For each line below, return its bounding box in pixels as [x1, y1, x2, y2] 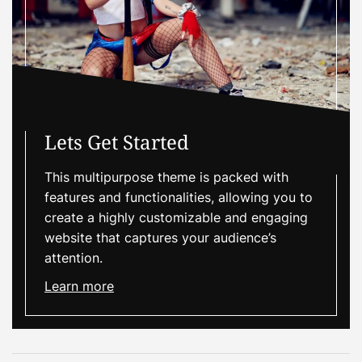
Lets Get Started [44, 128, 189, 155]
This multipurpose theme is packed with [44, 168, 288, 185]
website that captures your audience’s [44, 229, 276, 246]
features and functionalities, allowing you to [44, 188, 313, 205]
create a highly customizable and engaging [44, 208, 308, 225]
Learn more [44, 277, 114, 294]
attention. [44, 249, 103, 266]
